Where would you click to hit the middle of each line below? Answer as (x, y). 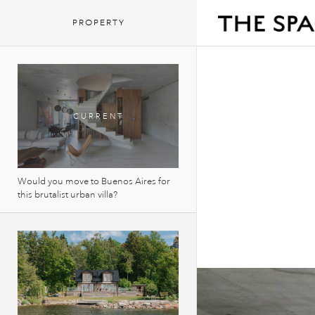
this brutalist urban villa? (67, 195)
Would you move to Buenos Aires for (94, 181)
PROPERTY (98, 23)
